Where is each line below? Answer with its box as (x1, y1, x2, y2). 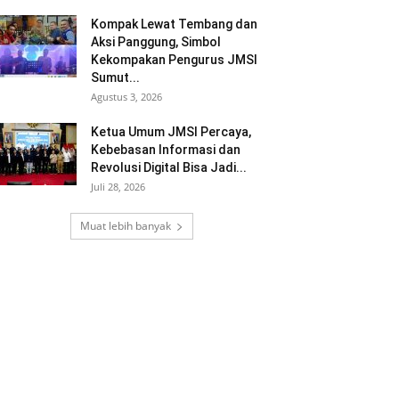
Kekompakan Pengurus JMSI (91, 53, 257, 67)
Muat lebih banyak (80, 218, 171, 233)
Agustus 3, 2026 (91, 90, 162, 103)
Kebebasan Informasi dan (91, 142, 240, 157)
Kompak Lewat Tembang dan (91, 17, 257, 31)
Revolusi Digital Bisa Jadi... (91, 160, 247, 175)
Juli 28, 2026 (91, 180, 145, 193)
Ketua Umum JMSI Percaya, (91, 125, 251, 139)
